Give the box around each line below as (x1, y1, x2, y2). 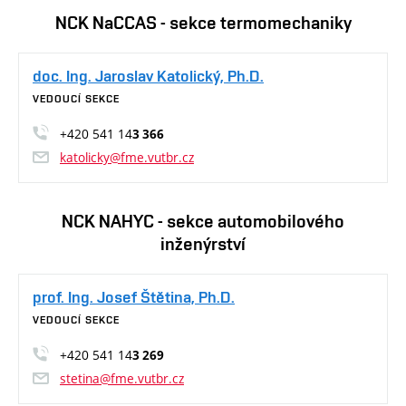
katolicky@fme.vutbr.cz (60, 149, 194, 167)
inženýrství (160, 233, 246, 256)
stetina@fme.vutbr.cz (60, 370, 184, 388)
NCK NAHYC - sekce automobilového (62, 210, 344, 233)
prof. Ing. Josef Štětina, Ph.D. (33, 287, 235, 307)
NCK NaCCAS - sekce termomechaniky (54, 12, 352, 34)
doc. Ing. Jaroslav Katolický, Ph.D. (33, 66, 264, 86)
